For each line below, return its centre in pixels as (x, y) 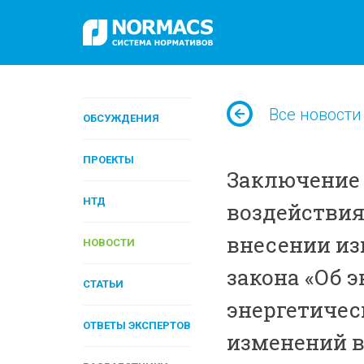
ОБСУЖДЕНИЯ (121, 118)
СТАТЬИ (104, 284)
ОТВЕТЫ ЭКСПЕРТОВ (137, 325)
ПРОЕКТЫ (109, 160)
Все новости (315, 115)
